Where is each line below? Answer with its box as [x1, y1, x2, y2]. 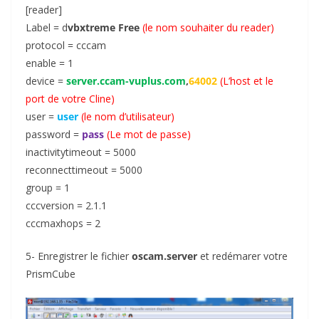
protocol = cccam [26, 38, 106, 52]
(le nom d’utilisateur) [81, 109, 174, 123]
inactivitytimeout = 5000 [26, 145, 136, 159]
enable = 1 [26, 56, 73, 70]
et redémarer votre [200, 249, 288, 263]
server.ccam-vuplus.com [66, 73, 186, 88]
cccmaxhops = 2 [26, 216, 100, 230]
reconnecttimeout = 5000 [26, 162, 142, 177]
